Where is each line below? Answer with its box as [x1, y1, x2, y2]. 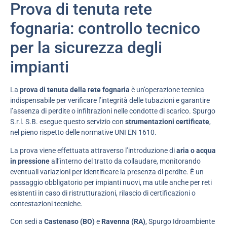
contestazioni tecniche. [10, 199, 83, 208]
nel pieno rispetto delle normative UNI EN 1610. [10, 128, 157, 137]
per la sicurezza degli [10, 38, 162, 58]
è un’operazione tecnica [130, 86, 204, 94]
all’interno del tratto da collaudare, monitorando [50, 157, 201, 165]
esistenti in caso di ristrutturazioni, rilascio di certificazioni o [10, 188, 196, 197]
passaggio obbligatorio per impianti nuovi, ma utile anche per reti [10, 178, 212, 186]
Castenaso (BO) [44, 217, 95, 226]
